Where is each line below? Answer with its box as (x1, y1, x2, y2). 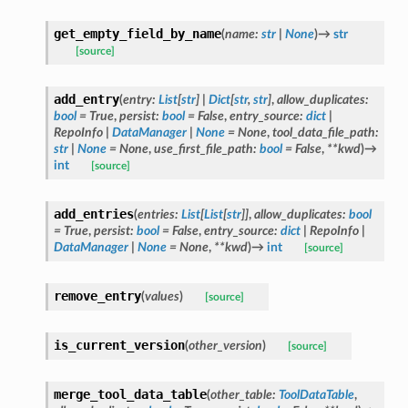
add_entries (53, 206, 134, 221)
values (144, 289, 179, 303)
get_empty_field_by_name (53, 25, 221, 41)
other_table (209, 387, 272, 402)
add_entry (53, 91, 119, 107)
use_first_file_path (153, 141, 253, 156)
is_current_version (53, 337, 185, 352)
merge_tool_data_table (53, 386, 207, 402)
